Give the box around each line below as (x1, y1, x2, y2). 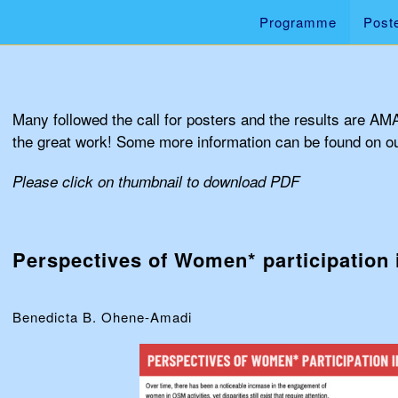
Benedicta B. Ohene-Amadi (12, 307, 192, 326)
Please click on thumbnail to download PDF (12, 171, 299, 192)
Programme (259, 12, 337, 31)
